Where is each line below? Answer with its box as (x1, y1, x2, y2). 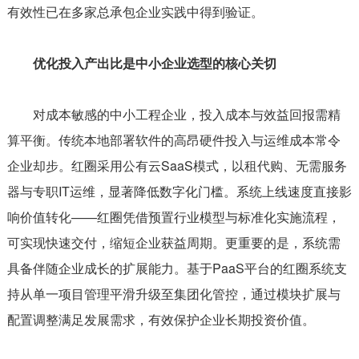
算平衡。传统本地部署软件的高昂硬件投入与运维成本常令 (6, 130, 341, 149)
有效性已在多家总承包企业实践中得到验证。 (6, 2, 264, 21)
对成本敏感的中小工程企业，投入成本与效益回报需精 (6, 104, 341, 123)
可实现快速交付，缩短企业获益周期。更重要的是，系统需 (6, 232, 341, 252)
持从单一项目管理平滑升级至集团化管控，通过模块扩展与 (6, 284, 341, 303)
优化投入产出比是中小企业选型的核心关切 (6, 53, 276, 72)
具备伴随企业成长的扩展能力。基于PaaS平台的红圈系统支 (6, 258, 347, 277)
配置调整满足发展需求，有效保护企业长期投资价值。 (6, 309, 315, 329)
